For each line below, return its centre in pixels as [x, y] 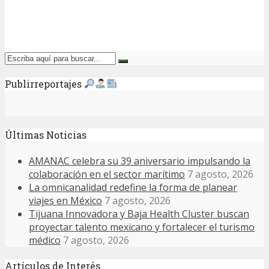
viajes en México [65, 200]
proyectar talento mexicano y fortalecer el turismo [142, 227]
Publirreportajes [44, 83]
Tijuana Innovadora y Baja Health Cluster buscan [139, 213]
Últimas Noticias [46, 135]
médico [45, 240]
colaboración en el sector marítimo [107, 174]
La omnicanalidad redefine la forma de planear [133, 187]
